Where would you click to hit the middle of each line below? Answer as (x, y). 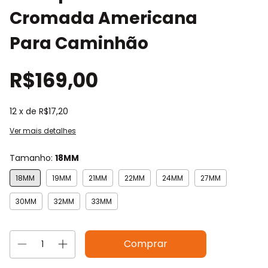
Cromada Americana (103, 18)
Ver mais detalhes (43, 130)
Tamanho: (32, 158)
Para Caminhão (79, 43)
